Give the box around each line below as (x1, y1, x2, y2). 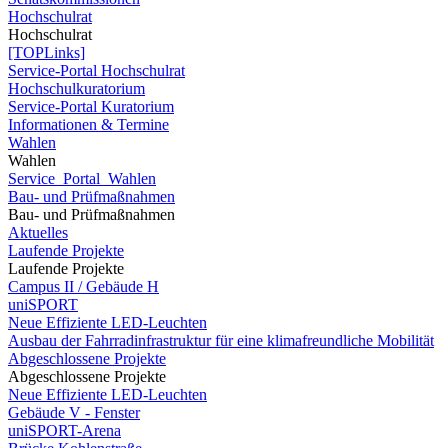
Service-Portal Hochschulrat (8, 62, 185, 79)
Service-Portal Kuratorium (8, 98, 174, 115)
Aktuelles (8, 224, 68, 241)
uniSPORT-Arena (8, 422, 121, 439)
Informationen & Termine (8, 116, 169, 133)
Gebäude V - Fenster (8, 404, 140, 421)
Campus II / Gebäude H (8, 278, 159, 295)
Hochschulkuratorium (8, 80, 145, 97)
